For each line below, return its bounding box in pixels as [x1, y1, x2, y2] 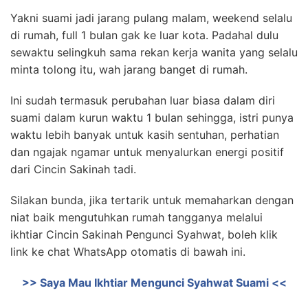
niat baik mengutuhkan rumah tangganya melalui [10, 210, 263, 224]
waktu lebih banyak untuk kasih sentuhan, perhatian [10, 128, 279, 142]
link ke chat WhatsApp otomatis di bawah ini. [10, 245, 245, 258]
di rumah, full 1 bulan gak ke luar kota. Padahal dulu [10, 28, 278, 42]
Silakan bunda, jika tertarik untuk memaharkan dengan [10, 193, 294, 207]
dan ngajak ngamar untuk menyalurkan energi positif [10, 145, 284, 159]
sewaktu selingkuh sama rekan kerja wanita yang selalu [10, 45, 298, 59]
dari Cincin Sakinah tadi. [10, 162, 136, 176]
